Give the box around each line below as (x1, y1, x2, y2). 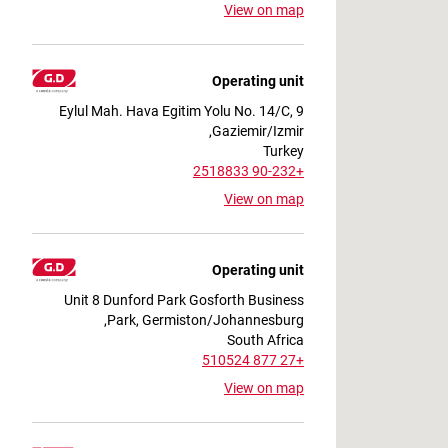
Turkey (263, 142, 304, 159)
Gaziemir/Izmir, (212, 122, 304, 139)
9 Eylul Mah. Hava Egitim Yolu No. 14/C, (59, 102, 293, 119)
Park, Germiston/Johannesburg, (107, 311, 304, 328)
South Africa (227, 331, 304, 348)
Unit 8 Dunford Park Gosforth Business (64, 291, 304, 308)
